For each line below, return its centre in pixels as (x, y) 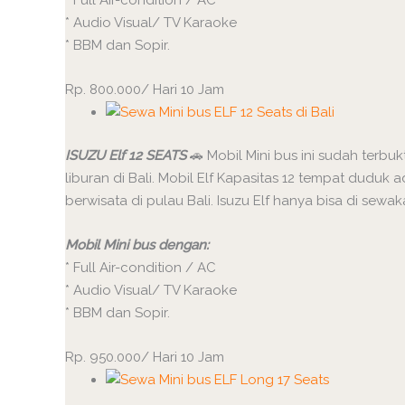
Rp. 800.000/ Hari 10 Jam (145, 89)
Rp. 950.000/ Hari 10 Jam (145, 357)
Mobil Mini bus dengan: (137, 245)
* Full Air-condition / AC (141, 267)
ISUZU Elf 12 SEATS (126, 155)
